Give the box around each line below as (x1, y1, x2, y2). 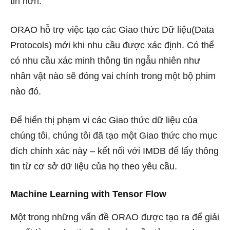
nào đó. (10, 86, 41, 97)
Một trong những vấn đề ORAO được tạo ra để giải (10, 212, 219, 222)
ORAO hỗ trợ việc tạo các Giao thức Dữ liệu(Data (10, 24, 214, 35)
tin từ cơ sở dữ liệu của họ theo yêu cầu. (10, 161, 177, 171)
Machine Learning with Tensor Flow (10, 188, 166, 199)
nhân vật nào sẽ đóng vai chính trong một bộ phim (10, 70, 216, 81)
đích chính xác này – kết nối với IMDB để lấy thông (10, 145, 219, 156)
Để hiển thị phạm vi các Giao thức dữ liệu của (10, 114, 198, 125)
